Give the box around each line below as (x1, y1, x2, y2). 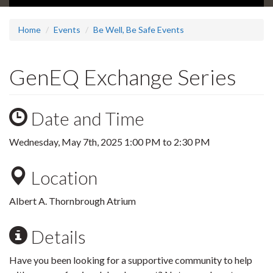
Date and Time (27, 107, 144, 130)
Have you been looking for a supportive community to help (9, 254, 252, 266)
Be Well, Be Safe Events (93, 24, 184, 35)
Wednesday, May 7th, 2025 (9, 136, 124, 148)
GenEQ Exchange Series (9, 63, 236, 91)
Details (27, 225, 86, 248)
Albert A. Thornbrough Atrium (9, 195, 136, 207)
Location (27, 166, 97, 189)
